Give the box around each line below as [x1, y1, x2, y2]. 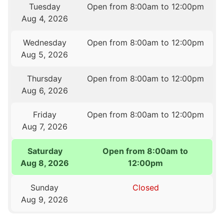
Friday [32, 109, 56, 120]
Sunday [30, 182, 59, 193]
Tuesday [28, 1, 60, 12]
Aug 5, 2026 [21, 49, 68, 60]
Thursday [27, 73, 62, 84]
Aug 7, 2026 [21, 121, 67, 132]
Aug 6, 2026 [21, 85, 68, 96]
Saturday [27, 146, 62, 156]
